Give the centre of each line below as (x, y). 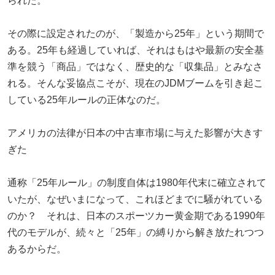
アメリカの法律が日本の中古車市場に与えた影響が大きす (135, 133)
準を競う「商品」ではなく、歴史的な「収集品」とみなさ (135, 66)
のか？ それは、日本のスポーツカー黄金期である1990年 (136, 215)
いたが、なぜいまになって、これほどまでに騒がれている (135, 199)
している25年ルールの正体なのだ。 (87, 99)
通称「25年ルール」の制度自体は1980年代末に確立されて (137, 182)
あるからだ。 (37, 249)
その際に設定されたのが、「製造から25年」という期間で (136, 33)
